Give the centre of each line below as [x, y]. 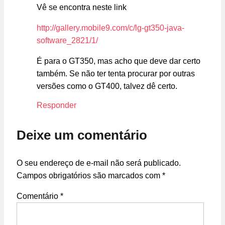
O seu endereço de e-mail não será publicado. [99, 163]
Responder [57, 105]
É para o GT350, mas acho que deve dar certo [119, 61]
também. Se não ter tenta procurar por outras [116, 74]
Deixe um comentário [82, 135]
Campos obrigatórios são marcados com [89, 175]
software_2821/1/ [67, 41]
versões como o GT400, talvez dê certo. [107, 86]
